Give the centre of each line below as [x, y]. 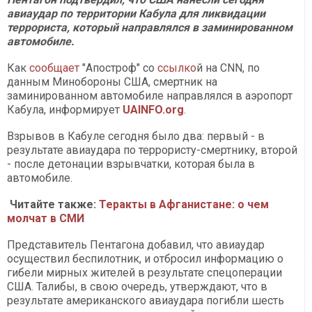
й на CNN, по [228, 68]
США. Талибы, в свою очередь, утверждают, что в [137, 287]
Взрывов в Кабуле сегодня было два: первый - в [136, 136]
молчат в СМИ [46, 219]
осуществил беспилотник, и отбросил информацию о [145, 259]
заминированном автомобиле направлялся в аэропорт [150, 96]
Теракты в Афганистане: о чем [184, 205]
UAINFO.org [153, 110]
